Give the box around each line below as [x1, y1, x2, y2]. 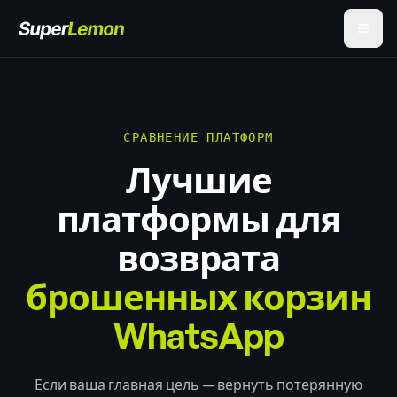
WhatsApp [113, 314, 284, 358]
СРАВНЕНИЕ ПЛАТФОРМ [123, 129, 274, 145]
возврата [117, 236, 280, 280]
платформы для [56, 197, 341, 241]
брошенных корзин [26, 275, 371, 319]
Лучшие [125, 158, 272, 202]
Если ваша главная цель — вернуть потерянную [35, 375, 362, 393]
